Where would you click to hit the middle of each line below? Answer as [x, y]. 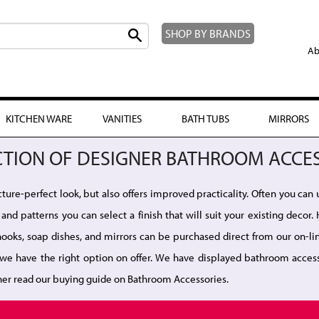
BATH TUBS [205, 118]
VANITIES [122, 118]
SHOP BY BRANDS [208, 33]
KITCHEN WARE [39, 118]
